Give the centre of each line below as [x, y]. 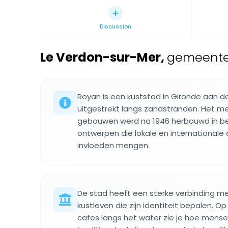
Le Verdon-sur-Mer [101, 57]
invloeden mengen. [113, 145]
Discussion [116, 26]
